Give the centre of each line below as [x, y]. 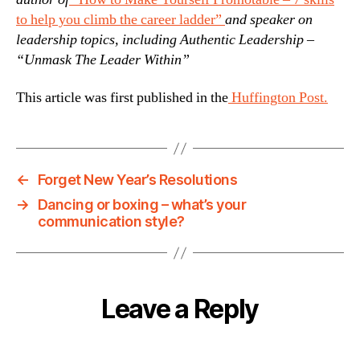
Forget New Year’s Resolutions [137, 180]
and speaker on [269, 19]
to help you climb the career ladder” [121, 19]
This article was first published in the [122, 98]
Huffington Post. [278, 98]
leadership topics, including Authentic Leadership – [165, 39]
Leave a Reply [180, 309]
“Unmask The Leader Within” [103, 59]
